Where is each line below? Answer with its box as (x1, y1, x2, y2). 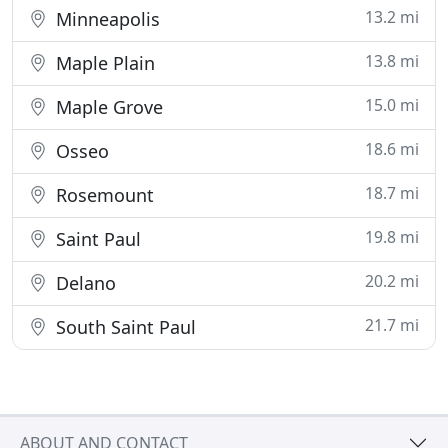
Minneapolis (51, 7, 160, 31)
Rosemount (51, 183, 154, 207)
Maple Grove (51, 95, 163, 119)
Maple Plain (51, 51, 155, 75)
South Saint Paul (51, 315, 196, 339)
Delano (51, 271, 116, 295)
